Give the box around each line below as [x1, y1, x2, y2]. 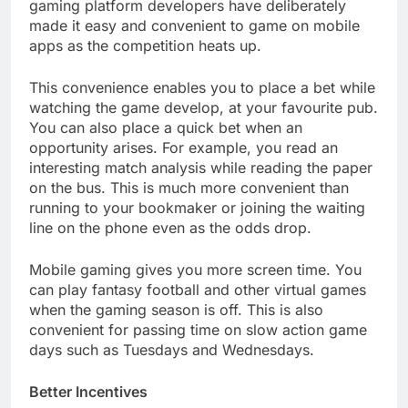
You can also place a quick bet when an [29, 117, 302, 137]
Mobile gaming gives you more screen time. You [29, 260, 362, 279]
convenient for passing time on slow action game [29, 320, 367, 339]
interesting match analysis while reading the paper [29, 158, 372, 177]
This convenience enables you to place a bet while [29, 77, 375, 97]
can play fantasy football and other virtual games [29, 280, 366, 299]
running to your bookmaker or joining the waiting [29, 198, 365, 217]
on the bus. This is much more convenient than [29, 178, 349, 197]
